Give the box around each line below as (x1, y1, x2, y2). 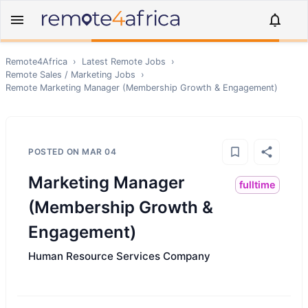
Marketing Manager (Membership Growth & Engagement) (40, 82, 278, 93)
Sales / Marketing (40, 69, 112, 80)
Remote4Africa (5, 56, 67, 67)
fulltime (239, 179, 276, 190)
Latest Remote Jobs (82, 56, 166, 67)
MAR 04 (82, 146, 116, 157)
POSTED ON (28, 146, 82, 157)
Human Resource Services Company (28, 250, 210, 263)
